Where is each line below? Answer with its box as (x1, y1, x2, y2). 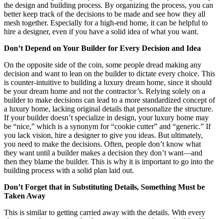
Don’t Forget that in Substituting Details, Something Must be (4, 183, 205, 191)
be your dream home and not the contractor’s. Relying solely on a (4, 87, 205, 95)
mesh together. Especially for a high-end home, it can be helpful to (4, 19, 208, 27)
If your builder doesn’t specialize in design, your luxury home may (4, 113, 209, 122)
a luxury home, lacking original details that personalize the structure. (4, 105, 213, 113)
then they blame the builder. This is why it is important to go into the (4, 157, 214, 166)
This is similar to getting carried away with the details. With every (4, 208, 205, 217)
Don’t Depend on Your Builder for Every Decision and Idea (4, 44, 201, 52)
